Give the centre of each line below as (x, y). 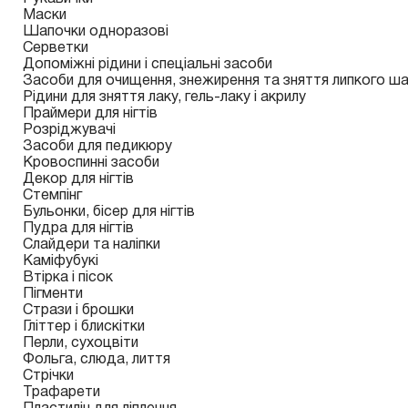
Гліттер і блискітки (84, 327)
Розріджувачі (69, 130)
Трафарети (61, 393)
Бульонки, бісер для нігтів (109, 212)
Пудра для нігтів (78, 229)
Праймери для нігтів (90, 114)
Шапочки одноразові (96, 32)
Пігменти (53, 294)
